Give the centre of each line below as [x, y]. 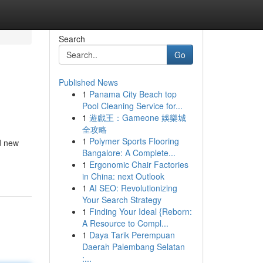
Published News [88, 82]
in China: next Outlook [123, 176]
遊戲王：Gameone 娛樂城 [137, 117]
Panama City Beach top [133, 94]
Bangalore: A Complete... [129, 153]
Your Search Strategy [122, 200]
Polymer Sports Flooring [134, 141]
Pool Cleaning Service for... [132, 106]
